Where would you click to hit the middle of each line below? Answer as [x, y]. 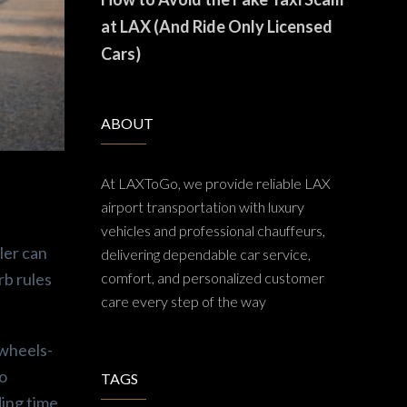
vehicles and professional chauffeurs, [213, 230]
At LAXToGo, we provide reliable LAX [216, 183]
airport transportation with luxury [203, 207]
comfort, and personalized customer [213, 278]
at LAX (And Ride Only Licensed [217, 26]
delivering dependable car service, [206, 254]
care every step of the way [184, 301]
